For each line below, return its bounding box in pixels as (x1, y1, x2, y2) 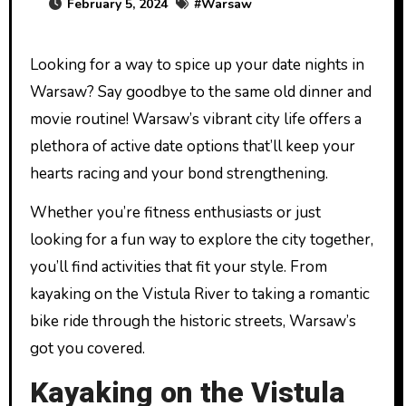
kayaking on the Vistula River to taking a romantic (29, 284, 370, 304)
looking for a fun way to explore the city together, (29, 229, 373, 250)
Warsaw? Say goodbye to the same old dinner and (29, 82, 372, 102)
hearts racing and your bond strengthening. (29, 163, 328, 184)
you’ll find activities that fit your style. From (29, 256, 327, 277)
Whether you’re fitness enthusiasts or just (29, 202, 321, 223)
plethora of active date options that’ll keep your (29, 136, 355, 157)
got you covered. (29, 338, 145, 359)
